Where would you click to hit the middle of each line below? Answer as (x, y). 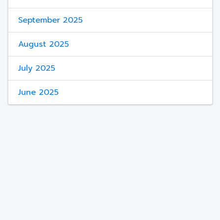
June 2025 (38, 92)
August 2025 (43, 44)
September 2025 (50, 20)
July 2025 (36, 68)
